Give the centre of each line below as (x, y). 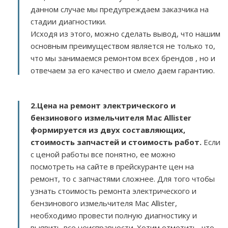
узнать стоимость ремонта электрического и (113, 191)
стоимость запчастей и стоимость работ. (116, 142)
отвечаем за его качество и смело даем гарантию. (123, 70)
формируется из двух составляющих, (108, 130)
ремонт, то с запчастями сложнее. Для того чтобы (123, 179)
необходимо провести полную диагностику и (114, 215)
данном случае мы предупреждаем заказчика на (120, 9)
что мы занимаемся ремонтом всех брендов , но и (123, 58)
